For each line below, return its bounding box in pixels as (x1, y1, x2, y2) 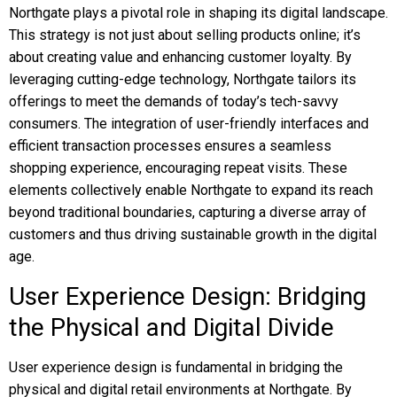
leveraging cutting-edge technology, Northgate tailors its (9, 71, 356, 88)
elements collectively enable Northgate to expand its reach (9, 182, 373, 198)
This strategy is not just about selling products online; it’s (9, 27, 361, 43)
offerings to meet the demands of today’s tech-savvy (9, 93, 339, 110)
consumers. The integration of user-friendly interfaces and (9, 115, 369, 132)
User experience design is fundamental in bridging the (9, 359, 343, 376)
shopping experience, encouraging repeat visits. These (9, 160, 347, 176)
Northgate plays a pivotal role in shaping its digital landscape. (9, 4, 388, 21)
